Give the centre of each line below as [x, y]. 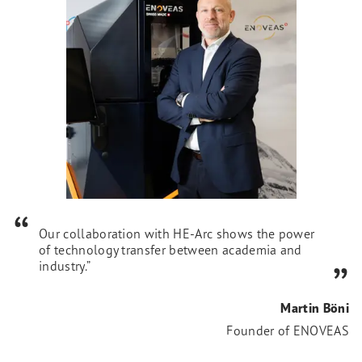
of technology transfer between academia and [170, 249]
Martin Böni [315, 307]
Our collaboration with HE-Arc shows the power [177, 233]
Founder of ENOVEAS [288, 330]
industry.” [65, 265]
